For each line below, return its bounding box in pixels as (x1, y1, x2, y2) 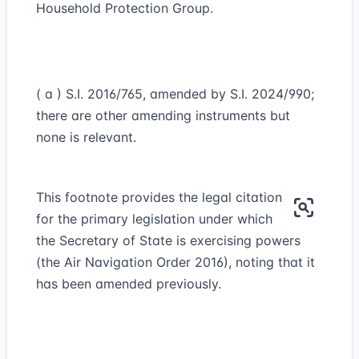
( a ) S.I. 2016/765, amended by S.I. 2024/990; (36, 86, 314, 102)
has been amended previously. (36, 276, 221, 292)
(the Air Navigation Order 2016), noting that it (36, 254, 315, 270)
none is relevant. (36, 129, 136, 145)
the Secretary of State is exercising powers (36, 232, 301, 248)
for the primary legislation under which (36, 211, 272, 227)
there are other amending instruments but (36, 107, 290, 123)
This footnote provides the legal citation (36, 189, 282, 205)
